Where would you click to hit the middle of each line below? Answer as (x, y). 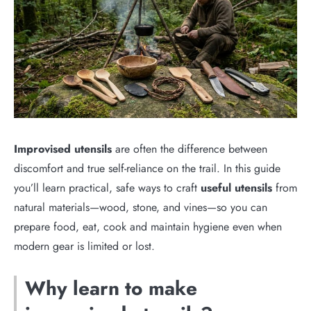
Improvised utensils (63, 149)
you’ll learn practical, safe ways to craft (107, 187)
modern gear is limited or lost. (84, 246)
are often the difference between (190, 149)
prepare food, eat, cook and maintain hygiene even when (148, 226)
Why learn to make (111, 288)
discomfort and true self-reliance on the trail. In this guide (147, 168)
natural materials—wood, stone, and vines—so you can (141, 207)
